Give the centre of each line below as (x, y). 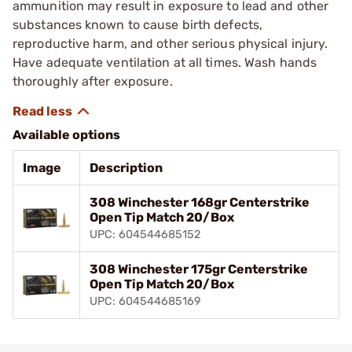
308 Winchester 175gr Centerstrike (199, 269)
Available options (66, 134)
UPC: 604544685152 (145, 234)
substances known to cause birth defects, (138, 24)
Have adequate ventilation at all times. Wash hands (165, 62)
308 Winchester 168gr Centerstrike (200, 202)
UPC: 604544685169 (145, 301)
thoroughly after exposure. (93, 81)
